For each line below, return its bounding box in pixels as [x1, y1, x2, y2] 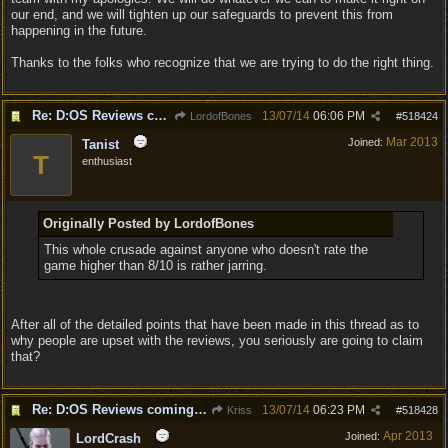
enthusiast [82, 155, 132, 167]
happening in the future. [11, 23, 147, 38]
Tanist [82, 137, 119, 152]
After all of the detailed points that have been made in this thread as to [11, 317, 419, 332]
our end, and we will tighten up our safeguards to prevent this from [11, 7, 393, 22]
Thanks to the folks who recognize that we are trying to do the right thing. [11, 55, 434, 70]
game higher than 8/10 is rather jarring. [43, 258, 267, 273]
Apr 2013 [383, 429, 433, 443]
